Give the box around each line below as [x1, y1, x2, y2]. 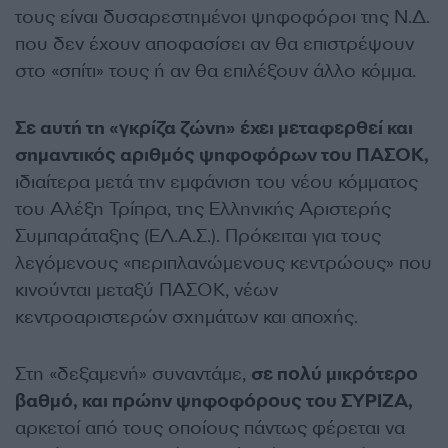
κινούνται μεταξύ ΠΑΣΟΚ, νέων [15, 278, 278, 302]
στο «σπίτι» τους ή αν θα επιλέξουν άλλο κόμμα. [15, 59, 416, 83]
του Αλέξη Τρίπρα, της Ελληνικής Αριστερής [15, 197, 391, 221]
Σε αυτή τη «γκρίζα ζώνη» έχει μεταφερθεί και [15, 116, 413, 140]
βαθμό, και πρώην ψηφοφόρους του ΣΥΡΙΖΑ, [15, 389, 413, 413]
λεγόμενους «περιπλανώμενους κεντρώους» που [15, 251, 432, 275]
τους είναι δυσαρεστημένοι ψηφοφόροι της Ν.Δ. [15, 5, 430, 29]
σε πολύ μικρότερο [251, 362, 418, 386]
